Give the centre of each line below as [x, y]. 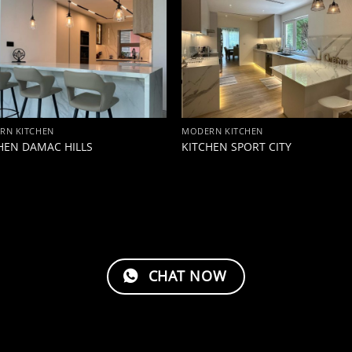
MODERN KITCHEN [222, 131]
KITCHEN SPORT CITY [237, 146]
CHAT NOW [187, 275]
